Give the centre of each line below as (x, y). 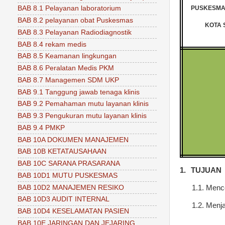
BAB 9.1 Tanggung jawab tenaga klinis (79, 92)
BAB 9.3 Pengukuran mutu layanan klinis (82, 116)
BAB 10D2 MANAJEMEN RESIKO (71, 187)
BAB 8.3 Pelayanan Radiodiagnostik (75, 32)
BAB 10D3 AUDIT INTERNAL (64, 199)
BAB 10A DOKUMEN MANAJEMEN (73, 140)
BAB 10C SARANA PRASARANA (69, 164)
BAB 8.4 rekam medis (52, 44)
